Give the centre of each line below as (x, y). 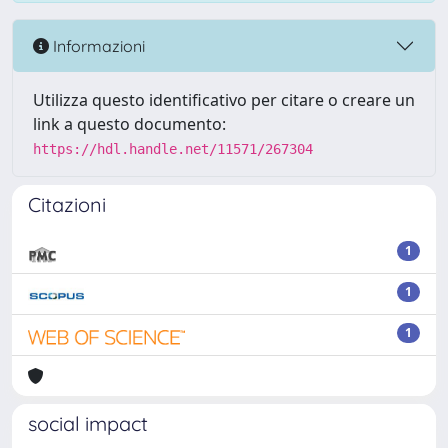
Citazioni (67, 204)
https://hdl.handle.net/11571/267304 (173, 149)
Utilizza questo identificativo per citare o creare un (224, 100)
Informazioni (97, 45)
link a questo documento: (129, 124)
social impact (88, 423)
